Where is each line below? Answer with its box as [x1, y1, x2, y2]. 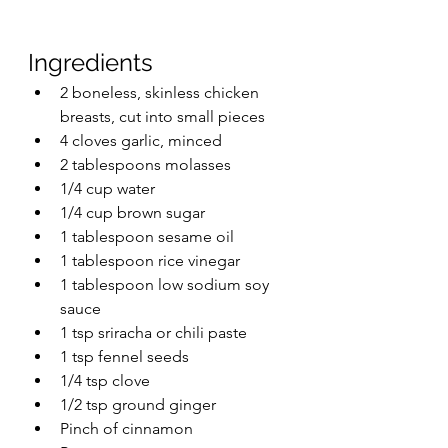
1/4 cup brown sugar [60, 203, 205, 223]
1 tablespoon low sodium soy [60, 275, 273, 295]
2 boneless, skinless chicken [60, 83, 263, 103]
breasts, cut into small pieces [60, 107, 265, 127]
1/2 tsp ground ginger [60, 395, 216, 415]
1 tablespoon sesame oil [60, 227, 234, 247]
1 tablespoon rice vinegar [60, 251, 240, 271]
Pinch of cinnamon [60, 419, 193, 439]
